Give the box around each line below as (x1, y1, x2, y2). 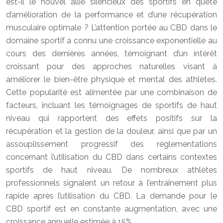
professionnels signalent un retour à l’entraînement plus (6, 178, 217, 188)
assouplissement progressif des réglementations (6, 139, 217, 149)
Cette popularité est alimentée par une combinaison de (6, 88, 217, 97)
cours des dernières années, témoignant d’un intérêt (6, 49, 217, 58)
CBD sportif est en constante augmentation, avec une (6, 204, 217, 214)
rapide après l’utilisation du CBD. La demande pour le (6, 191, 217, 201)
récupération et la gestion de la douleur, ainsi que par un (6, 126, 217, 136)
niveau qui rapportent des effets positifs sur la (6, 113, 217, 123)
